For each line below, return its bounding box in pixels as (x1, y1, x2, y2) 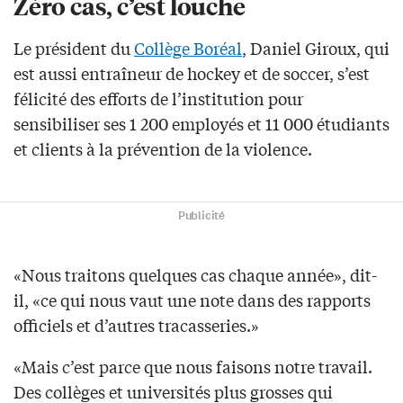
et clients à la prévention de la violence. (13, 136, 312, 160)
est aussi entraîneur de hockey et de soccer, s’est (13, 60, 370, 85)
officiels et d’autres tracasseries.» (13, 312, 259, 336)
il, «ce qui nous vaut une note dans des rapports (13, 287, 371, 311)
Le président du (13, 35, 134, 59)
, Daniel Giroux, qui (242, 35, 390, 59)
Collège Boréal (134, 35, 242, 59)
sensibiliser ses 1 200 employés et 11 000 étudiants (13, 111, 390, 135)
